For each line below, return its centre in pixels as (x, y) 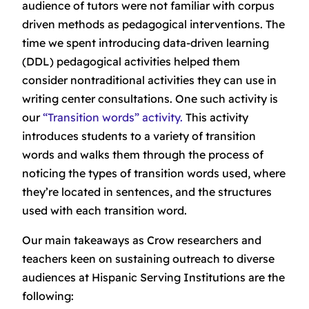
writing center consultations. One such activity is (150, 99)
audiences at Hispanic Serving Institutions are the (153, 278)
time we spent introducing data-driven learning (146, 43)
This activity (216, 118)
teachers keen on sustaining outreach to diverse (148, 259)
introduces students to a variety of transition (139, 136)
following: (48, 296)
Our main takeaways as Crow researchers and (142, 240)
